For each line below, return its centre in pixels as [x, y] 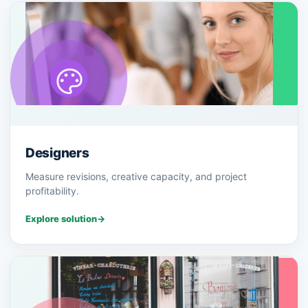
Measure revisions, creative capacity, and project [136, 177]
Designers [57, 153]
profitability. [52, 191]
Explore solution [61, 219]
